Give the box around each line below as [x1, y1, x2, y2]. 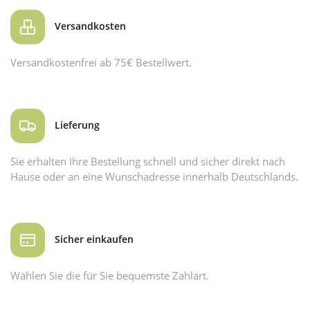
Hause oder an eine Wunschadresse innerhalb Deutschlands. [10, 169, 298, 183]
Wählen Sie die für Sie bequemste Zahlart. [10, 268, 209, 282]
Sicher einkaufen [52, 232, 134, 246]
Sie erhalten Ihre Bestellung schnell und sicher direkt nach [10, 154, 285, 168]
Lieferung [52, 118, 100, 131]
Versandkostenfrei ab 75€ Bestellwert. [10, 55, 192, 69]
